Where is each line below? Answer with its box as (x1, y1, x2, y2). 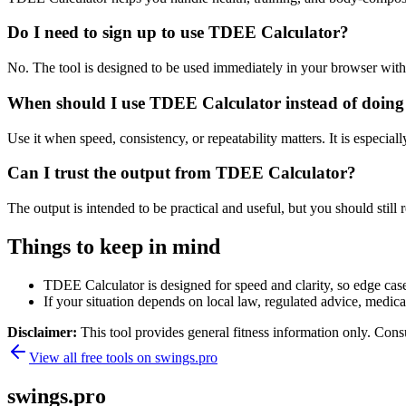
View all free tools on (29, 349, 155, 365)
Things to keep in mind (7, 234, 220, 258)
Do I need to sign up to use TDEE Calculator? (7, 23, 349, 43)
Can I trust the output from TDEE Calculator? (7, 163, 356, 183)
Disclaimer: (7, 324, 81, 340)
